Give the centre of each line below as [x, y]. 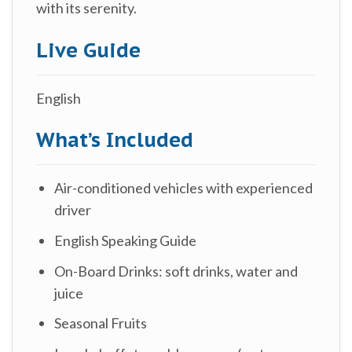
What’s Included [115, 139]
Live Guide [88, 49]
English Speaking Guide [126, 240]
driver [73, 209]
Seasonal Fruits [101, 323]
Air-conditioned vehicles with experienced [184, 187]
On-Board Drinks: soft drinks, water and [176, 271]
